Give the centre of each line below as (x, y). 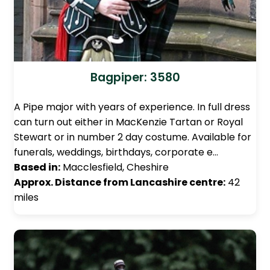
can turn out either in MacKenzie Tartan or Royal (128, 122)
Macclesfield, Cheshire (115, 168)
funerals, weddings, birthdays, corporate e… (116, 152)
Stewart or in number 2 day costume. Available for (133, 137)
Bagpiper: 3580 (135, 78)
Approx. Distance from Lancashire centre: (120, 183)
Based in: (37, 168)
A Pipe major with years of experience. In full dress (132, 107)
